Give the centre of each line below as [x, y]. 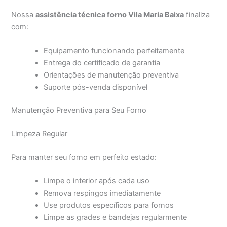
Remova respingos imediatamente [102, 193]
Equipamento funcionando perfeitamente [114, 51]
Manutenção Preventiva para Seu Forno [79, 110]
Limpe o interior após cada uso [97, 181]
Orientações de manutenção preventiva [111, 75]
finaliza [197, 14]
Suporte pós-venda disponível [96, 87]
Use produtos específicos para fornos [109, 205]
